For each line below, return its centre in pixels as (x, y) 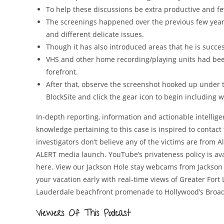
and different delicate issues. (95, 34)
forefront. (62, 72)
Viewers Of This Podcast (83, 214)
